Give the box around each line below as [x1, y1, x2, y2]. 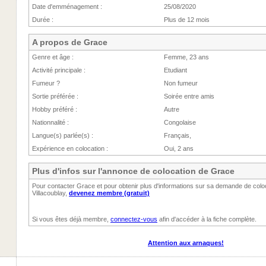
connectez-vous [110, 216, 157, 223]
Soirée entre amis [164, 93, 214, 100]
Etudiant [164, 66, 187, 74]
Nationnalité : [32, 119, 69, 126]
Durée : [32, 16, 53, 23]
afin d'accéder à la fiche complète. [157, 216, 256, 223]
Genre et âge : [32, 53, 74, 61]
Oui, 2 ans [164, 145, 194, 152]
